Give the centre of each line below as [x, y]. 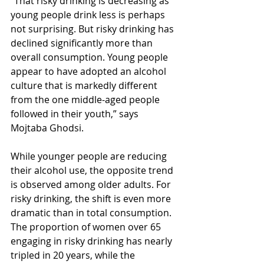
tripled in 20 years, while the [74, 255]
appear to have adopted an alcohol [90, 71]
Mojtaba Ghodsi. [47, 128]
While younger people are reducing [90, 156]
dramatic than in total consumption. [92, 212]
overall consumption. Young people [90, 57]
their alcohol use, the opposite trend [93, 170]
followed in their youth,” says [76, 113]
